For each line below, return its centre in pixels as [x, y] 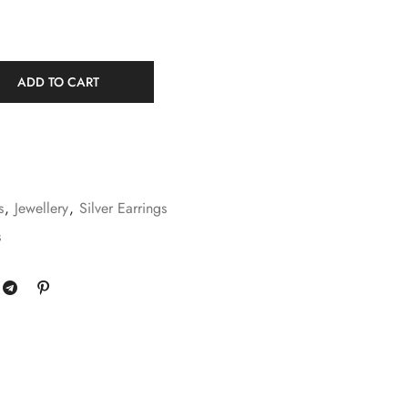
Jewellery [41, 208]
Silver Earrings [123, 208]
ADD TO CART [58, 82]
